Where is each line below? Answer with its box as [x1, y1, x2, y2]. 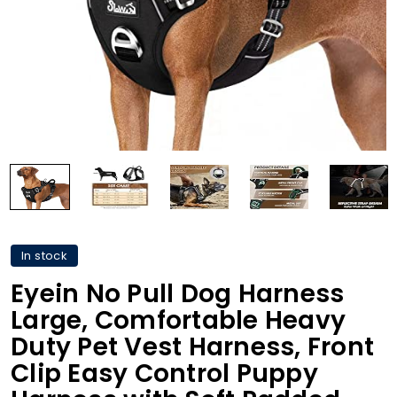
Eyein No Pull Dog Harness [11, 276, 345, 311]
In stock [21, 246, 68, 264]
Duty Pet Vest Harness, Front [11, 329, 374, 364]
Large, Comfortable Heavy [11, 302, 346, 338]
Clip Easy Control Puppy [11, 355, 318, 391]
